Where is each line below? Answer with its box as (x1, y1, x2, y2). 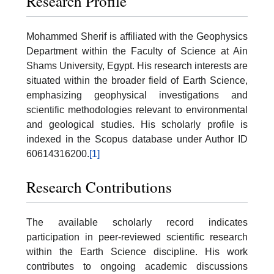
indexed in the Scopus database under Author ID (26, 134, 248, 145)
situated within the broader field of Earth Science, (26, 75, 248, 86)
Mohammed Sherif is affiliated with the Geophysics (26, 31, 248, 42)
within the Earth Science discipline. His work (26, 246, 248, 257)
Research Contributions (26, 176, 172, 197)
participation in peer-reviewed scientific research (26, 231, 248, 242)
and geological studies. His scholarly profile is (26, 119, 248, 130)
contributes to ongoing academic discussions (26, 261, 248, 272)
